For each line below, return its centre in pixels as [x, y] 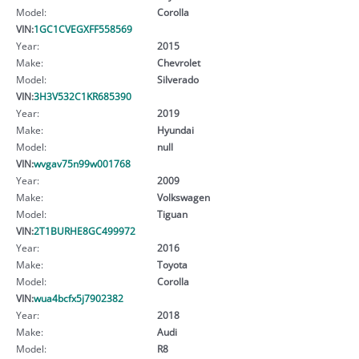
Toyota [172, 264]
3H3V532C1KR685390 [83, 96]
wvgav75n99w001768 [82, 163]
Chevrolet [178, 62]
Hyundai [175, 129]
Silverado [177, 79]
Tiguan [172, 214]
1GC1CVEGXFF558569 [83, 28]
